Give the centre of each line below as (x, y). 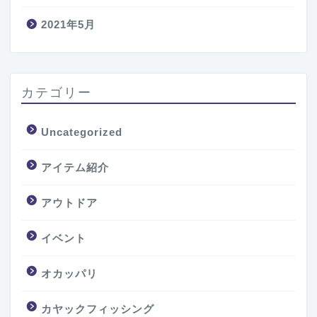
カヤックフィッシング (98, 309)
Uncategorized (82, 132)
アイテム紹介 (75, 168)
